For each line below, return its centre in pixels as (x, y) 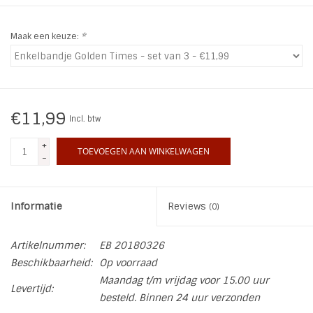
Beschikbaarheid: (51, 263)
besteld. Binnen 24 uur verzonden (180, 298)
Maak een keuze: (46, 37)
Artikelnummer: (48, 246)
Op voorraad (128, 263)
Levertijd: (32, 289)
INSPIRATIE (37, 29)
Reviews (188, 206)
